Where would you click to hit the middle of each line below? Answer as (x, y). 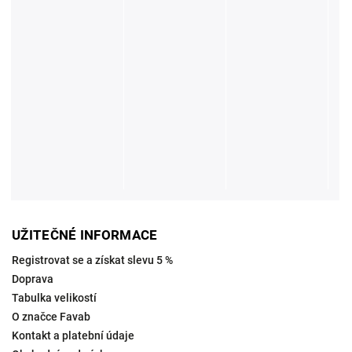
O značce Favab (51, 316)
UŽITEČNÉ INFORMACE (85, 235)
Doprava (33, 279)
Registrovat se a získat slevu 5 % (92, 260)
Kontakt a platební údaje (73, 335)
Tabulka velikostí (54, 297)
